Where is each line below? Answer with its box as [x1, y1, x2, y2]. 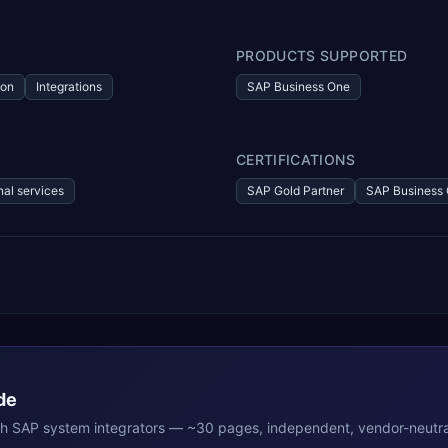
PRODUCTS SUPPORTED [236, 47, 408, 64]
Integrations [36, 79, 102, 94]
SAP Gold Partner [247, 183, 344, 198]
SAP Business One [247, 79, 350, 94]
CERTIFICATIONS [236, 151, 355, 168]
